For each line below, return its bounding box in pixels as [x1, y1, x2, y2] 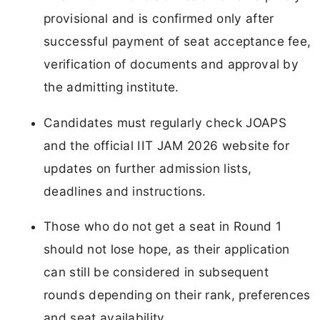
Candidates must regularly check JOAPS [44, 114, 286, 130]
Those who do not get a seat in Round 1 [44, 218, 282, 234]
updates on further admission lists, [44, 160, 252, 176]
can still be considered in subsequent [44, 264, 269, 279]
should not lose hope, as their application [44, 241, 290, 256]
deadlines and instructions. [44, 183, 206, 199]
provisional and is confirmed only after [44, 11, 274, 26]
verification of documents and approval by [44, 56, 299, 72]
